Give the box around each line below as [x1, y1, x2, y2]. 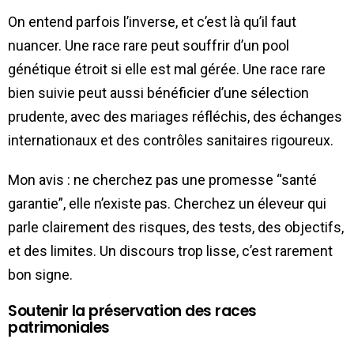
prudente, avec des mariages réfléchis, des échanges [8, 107, 342, 125]
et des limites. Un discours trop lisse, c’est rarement [8, 242, 333, 259]
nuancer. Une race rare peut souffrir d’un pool [8, 36, 289, 54]
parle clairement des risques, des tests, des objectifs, [8, 218, 344, 235]
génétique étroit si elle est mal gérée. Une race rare [8, 60, 326, 77]
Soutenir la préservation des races [8, 299, 257, 322]
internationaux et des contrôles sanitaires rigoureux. [8, 131, 333, 149]
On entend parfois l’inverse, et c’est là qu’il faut [8, 13, 296, 30]
